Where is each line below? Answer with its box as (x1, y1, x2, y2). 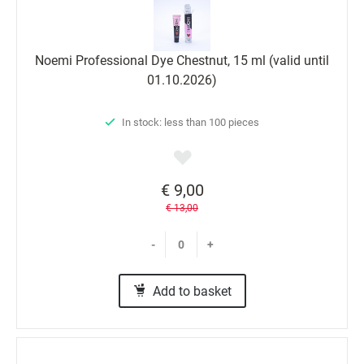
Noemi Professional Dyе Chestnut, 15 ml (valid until (35, 52, 329, 68)
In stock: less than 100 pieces (122, 115, 259, 128)
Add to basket (152, 283, 232, 299)
